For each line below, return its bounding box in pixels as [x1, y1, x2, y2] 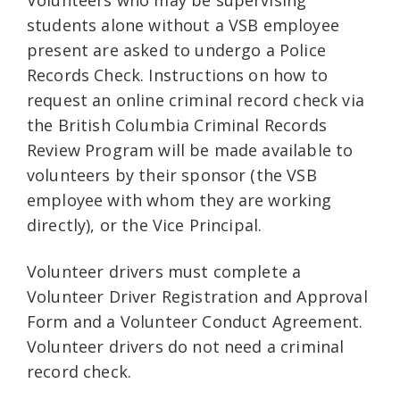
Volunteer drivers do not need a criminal [27, 336, 345, 357]
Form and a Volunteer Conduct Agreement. [27, 311, 363, 332]
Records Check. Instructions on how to [27, 64, 328, 86]
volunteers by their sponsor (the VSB [27, 164, 317, 186]
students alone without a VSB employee [27, 14, 339, 36]
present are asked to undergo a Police [27, 39, 326, 61]
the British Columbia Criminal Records [27, 114, 327, 136]
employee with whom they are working [27, 189, 332, 211]
